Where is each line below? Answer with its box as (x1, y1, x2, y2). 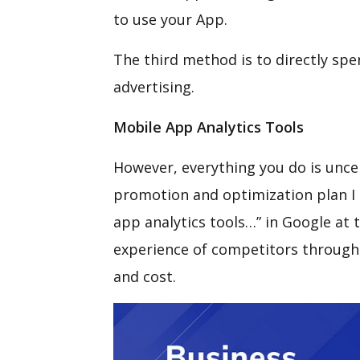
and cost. (112, 267, 176, 286)
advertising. (112, 77, 194, 96)
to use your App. (112, 10, 227, 29)
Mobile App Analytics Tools (112, 117, 304, 137)
